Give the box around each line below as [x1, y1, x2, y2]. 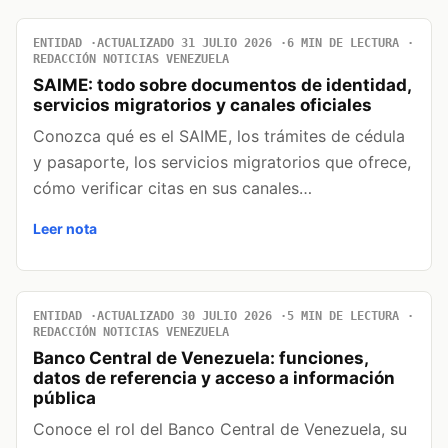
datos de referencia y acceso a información [33, 367, 395, 388]
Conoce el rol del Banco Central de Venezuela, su [33, 418, 407, 439]
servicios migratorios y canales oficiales [33, 94, 372, 115]
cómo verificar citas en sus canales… [33, 177, 312, 198]
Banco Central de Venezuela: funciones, [33, 347, 368, 368]
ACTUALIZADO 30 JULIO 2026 [97, 308, 272, 323]
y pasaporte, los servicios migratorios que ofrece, [33, 151, 411, 172]
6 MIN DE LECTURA [287, 35, 399, 50]
